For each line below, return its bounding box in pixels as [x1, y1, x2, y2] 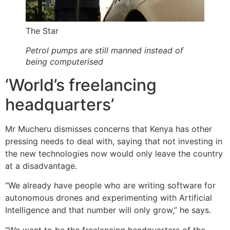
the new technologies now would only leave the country [5, 148, 223, 159]
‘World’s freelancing [5, 74, 157, 95]
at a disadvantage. [5, 160, 77, 171]
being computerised [26, 56, 103, 67]
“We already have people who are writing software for [5, 180, 216, 191]
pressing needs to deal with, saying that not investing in [5, 136, 222, 146]
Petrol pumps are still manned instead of [26, 45, 183, 55]
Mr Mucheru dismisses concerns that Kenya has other [5, 123, 212, 134]
